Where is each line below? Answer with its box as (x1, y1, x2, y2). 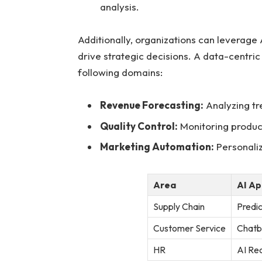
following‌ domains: (77, 65, 163, 78)
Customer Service (153, 222, 226, 235)
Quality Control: (99, 119, 178, 132)
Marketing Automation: (99, 140, 214, 153)
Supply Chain (153, 201, 205, 213)
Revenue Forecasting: (99, 99, 204, 112)
